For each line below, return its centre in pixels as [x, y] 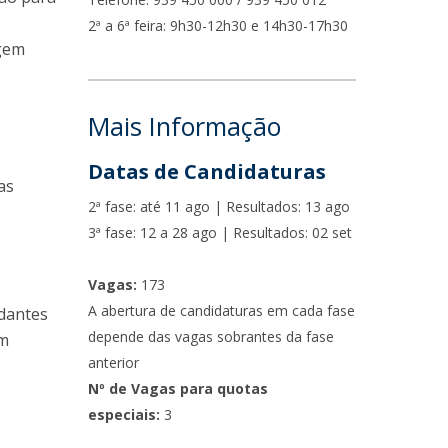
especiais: [124, 414]
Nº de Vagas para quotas [178, 388]
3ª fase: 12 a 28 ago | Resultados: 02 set [220, 232]
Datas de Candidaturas [207, 171]
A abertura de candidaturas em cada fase [222, 310]
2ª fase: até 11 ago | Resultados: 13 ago [219, 206]
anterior [114, 362]
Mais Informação [185, 126]
